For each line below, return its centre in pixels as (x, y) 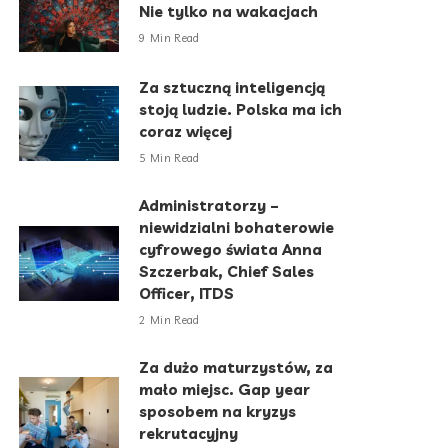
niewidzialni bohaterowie (237, 227)
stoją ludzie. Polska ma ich (241, 109)
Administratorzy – (209, 205)
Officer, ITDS (187, 293)
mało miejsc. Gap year (225, 389)
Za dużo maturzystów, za (236, 367)
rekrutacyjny (189, 433)
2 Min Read (169, 320)
